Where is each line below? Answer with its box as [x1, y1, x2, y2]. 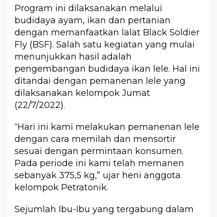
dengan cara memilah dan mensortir [15, 134, 176, 145]
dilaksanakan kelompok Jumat [15, 88, 150, 99]
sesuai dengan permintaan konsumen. [15, 146, 184, 157]
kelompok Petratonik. [15, 182, 108, 193]
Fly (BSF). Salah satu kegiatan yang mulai [15, 39, 195, 50]
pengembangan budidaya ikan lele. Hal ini [15, 63, 200, 75]
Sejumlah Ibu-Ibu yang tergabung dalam [15, 204, 194, 215]
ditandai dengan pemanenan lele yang [15, 76, 186, 87]
